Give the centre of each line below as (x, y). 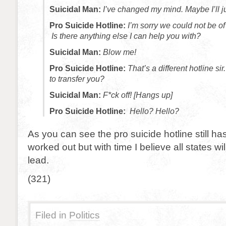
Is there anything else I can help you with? (125, 36)
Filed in (51, 215)
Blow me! (119, 52)
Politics (84, 215)
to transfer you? (77, 79)
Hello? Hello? (154, 111)
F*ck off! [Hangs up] (138, 95)
